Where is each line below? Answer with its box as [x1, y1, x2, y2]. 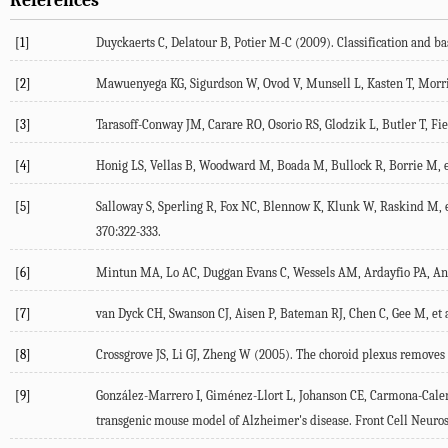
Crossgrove [96, 347, 153, 363]
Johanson [299, 388, 347, 404]
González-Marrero [96, 388, 193, 404]
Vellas [150, 158, 182, 174]
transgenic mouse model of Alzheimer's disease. [96, 413, 355, 429]
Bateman [280, 306, 328, 322]
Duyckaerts [96, 35, 155, 51]
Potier [234, 35, 266, 51]
